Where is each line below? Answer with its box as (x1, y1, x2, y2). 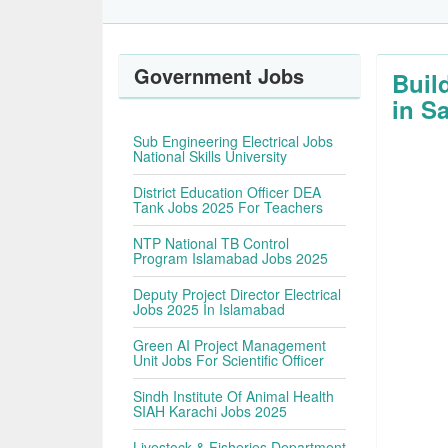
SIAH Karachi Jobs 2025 (133, 401, 288, 421)
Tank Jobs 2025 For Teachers (133, 197, 324, 217)
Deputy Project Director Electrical (133, 284, 342, 304)
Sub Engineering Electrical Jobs (133, 131, 334, 151)
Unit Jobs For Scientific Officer (133, 350, 325, 370)
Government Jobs (134, 61, 305, 90)
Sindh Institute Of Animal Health (133, 386, 335, 406)
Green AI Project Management (133, 335, 327, 355)
